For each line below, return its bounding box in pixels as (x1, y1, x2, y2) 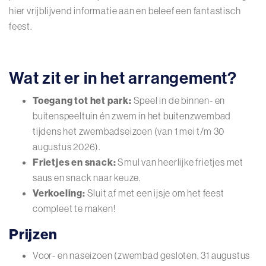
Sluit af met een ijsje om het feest (85, 187, 224, 199)
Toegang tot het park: (33, 94, 134, 106)
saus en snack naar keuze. (33, 172, 142, 183)
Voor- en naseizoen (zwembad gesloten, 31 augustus (33, 249, 251, 261)
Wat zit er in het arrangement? (9, 68, 237, 88)
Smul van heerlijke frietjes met (116, 156, 244, 168)
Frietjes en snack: (33, 156, 116, 168)
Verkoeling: (33, 187, 85, 199)
